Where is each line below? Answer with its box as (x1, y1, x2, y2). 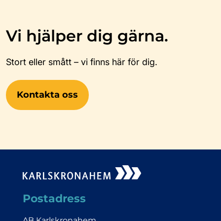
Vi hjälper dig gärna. (6, 26, 168, 46)
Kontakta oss (17, 89, 78, 100)
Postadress (22, 192, 86, 205)
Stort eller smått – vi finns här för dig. (6, 57, 157, 68)
